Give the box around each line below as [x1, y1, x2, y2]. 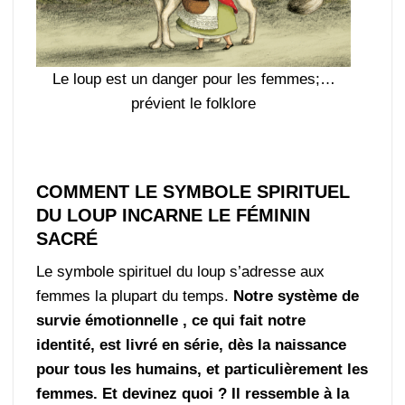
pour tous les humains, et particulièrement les [36, 361, 369, 379]
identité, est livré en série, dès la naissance [36, 336, 347, 354]
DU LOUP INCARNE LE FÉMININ [36, 205, 311, 226]
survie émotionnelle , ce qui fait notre [36, 312, 306, 330]
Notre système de [233, 287, 360, 306]
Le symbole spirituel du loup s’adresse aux [36, 263, 325, 281]
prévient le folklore [131, 95, 257, 113]
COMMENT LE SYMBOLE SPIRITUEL [36, 182, 351, 202]
